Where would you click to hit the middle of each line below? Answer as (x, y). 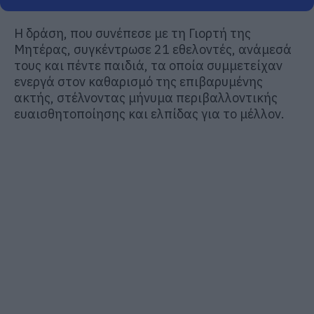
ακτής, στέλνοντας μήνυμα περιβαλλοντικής (146, 97)
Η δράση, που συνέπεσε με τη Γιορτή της (132, 33)
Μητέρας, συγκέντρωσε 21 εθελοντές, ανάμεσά (153, 49)
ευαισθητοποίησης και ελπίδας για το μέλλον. (149, 114)
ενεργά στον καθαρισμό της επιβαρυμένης (138, 81)
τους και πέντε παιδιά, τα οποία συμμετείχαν (148, 65)
